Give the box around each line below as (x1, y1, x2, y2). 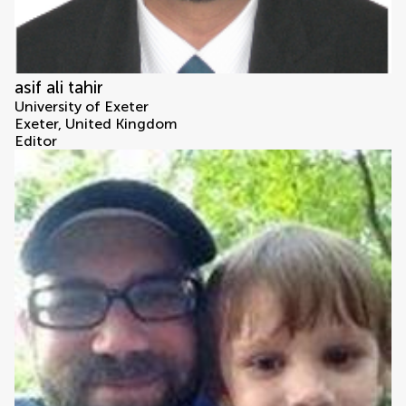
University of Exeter (14, 98, 149, 116)
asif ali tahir (14, 77, 103, 99)
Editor (14, 132, 57, 150)
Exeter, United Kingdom (14, 115, 178, 133)
